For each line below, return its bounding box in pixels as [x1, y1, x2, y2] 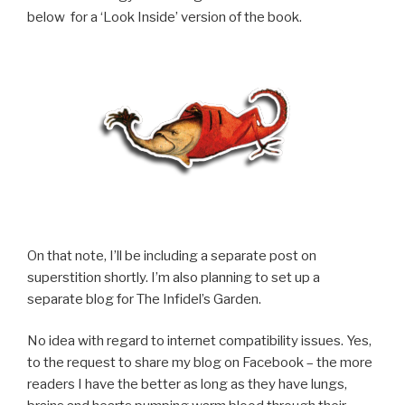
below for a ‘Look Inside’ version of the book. [27, 8, 302, 25]
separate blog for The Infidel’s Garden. [27, 290, 261, 307]
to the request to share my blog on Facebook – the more [27, 354, 372, 372]
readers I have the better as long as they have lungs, [27, 376, 347, 393]
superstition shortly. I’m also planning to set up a [27, 268, 320, 286]
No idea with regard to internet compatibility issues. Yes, [27, 333, 372, 350]
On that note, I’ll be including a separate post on [27, 247, 316, 264]
